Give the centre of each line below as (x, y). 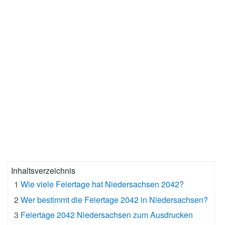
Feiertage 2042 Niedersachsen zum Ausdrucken (107, 215)
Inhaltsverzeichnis (43, 171)
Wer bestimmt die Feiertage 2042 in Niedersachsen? (115, 199)
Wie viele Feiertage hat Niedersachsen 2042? (102, 184)
